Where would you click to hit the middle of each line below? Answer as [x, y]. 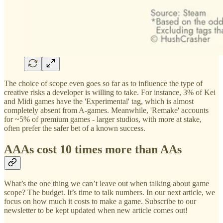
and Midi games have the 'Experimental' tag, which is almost [99, 101]
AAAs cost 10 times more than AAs [93, 149]
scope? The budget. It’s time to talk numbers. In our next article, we [110, 193]
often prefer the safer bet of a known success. [75, 128]
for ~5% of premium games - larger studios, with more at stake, [103, 119]
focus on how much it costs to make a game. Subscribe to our [100, 202]
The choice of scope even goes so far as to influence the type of [103, 83]
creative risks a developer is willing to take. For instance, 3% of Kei [110, 92]
